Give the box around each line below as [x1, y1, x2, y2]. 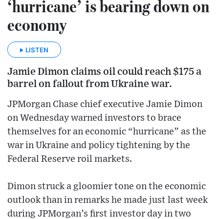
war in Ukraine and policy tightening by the [7, 140, 190, 150]
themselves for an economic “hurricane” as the [7, 127, 206, 136]
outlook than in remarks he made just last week [7, 195, 208, 205]
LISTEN [25, 45, 48, 54]
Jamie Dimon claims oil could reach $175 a [7, 66, 201, 77]
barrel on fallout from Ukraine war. [7, 78, 172, 89]
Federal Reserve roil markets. [7, 154, 132, 164]
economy [7, 14, 67, 35]
